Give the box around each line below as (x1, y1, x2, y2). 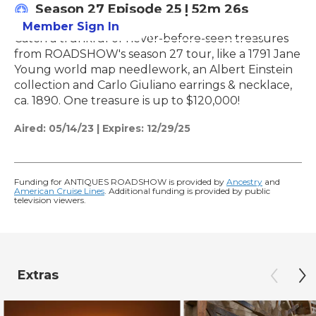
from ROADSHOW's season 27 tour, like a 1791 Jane (14, 47, 300, 61)
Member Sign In (23, 20, 119, 33)
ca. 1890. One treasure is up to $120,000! (14, 94, 240, 108)
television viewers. (14, 195, 86, 206)
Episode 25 (108, 1, 181, 18)
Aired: (14, 122, 46, 135)
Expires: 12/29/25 (102, 122, 190, 135)
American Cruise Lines (14, 186, 104, 197)
